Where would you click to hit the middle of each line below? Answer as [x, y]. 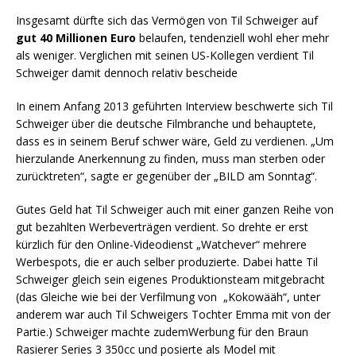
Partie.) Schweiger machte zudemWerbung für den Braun [162, 332]
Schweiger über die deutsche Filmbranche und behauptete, [166, 124]
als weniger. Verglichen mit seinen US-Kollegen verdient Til [165, 56]
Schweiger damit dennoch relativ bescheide [127, 73]
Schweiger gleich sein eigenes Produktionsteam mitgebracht [170, 280]
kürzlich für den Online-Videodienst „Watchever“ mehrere [161, 245]
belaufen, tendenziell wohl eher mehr [232, 38]
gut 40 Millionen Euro [76, 38]
